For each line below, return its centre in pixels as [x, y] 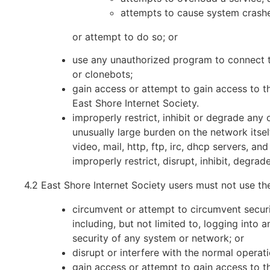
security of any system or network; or [158, 238]
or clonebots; [102, 74]
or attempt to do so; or [125, 36]
